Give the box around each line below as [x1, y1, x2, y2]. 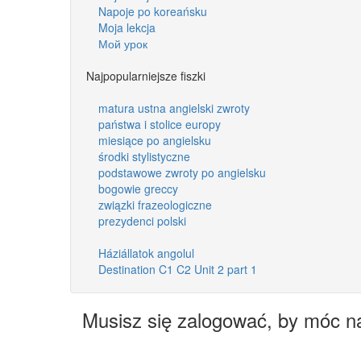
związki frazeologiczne [98, 196, 212, 213]
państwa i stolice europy [98, 115, 221, 132]
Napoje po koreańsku [98, 2, 207, 19]
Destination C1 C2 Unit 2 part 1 [98, 260, 257, 277]
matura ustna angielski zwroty [98, 99, 250, 116]
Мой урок [98, 35, 147, 52]
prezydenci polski [98, 212, 186, 229]
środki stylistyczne [98, 147, 190, 164]
